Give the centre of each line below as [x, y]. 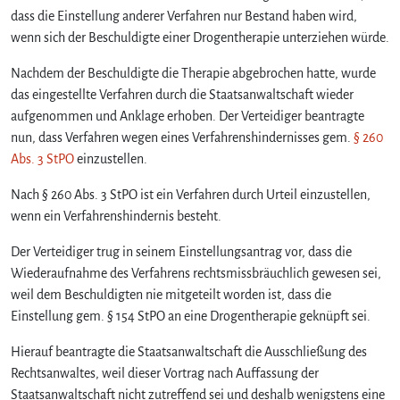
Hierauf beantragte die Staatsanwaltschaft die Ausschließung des [189, 351]
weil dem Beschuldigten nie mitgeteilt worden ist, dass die [171, 294]
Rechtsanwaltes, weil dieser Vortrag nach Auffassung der [165, 373]
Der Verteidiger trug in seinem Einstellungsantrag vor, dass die [181, 251]
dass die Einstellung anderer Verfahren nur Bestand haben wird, [184, 16]
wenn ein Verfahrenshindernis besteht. [116, 216]
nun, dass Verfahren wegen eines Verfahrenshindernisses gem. [182, 137]
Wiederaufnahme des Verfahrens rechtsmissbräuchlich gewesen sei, [196, 273]
